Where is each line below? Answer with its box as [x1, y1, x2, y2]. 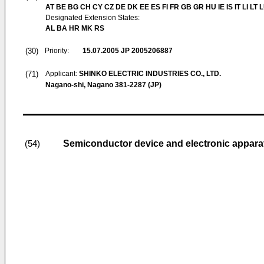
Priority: [45, 47, 69, 55]
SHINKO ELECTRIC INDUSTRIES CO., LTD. [79, 70, 221, 78]
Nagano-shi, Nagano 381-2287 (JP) [45, 81, 161, 89]
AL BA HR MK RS [45, 24, 104, 32]
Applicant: [45, 70, 79, 78]
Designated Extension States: [45, 14, 140, 22]
